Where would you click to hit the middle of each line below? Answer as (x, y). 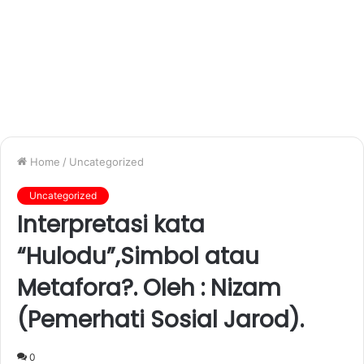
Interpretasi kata (111, 224)
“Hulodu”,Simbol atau (138, 256)
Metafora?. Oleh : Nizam (149, 288)
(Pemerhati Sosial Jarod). (160, 319)
